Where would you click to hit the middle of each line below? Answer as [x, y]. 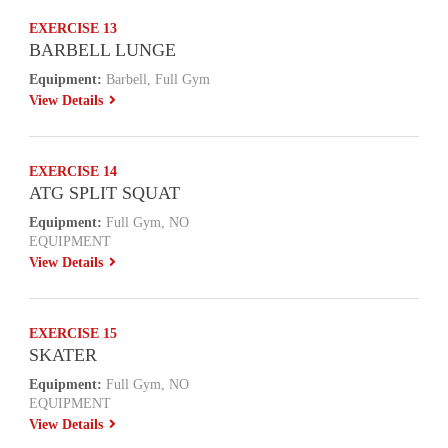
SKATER [63, 355]
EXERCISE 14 [73, 171]
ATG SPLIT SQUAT [105, 193]
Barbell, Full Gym [156, 79]
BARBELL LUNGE [103, 50]
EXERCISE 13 [73, 28]
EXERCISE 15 [73, 333]
